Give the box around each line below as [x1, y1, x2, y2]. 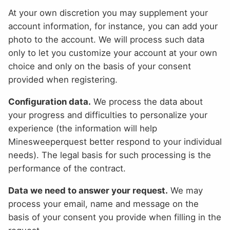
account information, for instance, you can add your [8, 21, 218, 32]
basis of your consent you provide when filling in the [8, 212, 221, 223]
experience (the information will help [8, 123, 157, 134]
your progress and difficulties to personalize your [8, 110, 207, 121]
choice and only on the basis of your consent [8, 61, 191, 72]
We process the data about [91, 97, 203, 107]
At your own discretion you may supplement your [8, 8, 208, 18]
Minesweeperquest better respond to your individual [8, 137, 222, 147]
